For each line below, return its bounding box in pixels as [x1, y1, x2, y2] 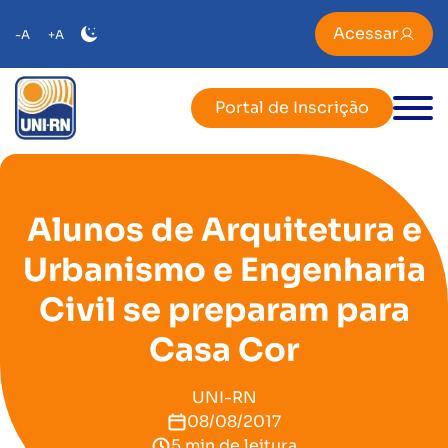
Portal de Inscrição [215, 97, 369, 118]
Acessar [333, 23, 399, 44]
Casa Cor [149, 330, 299, 370]
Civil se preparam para [38, 290, 410, 330]
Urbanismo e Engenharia [22, 250, 426, 290]
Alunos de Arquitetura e [26, 210, 422, 250]
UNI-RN [191, 387, 257, 408]
